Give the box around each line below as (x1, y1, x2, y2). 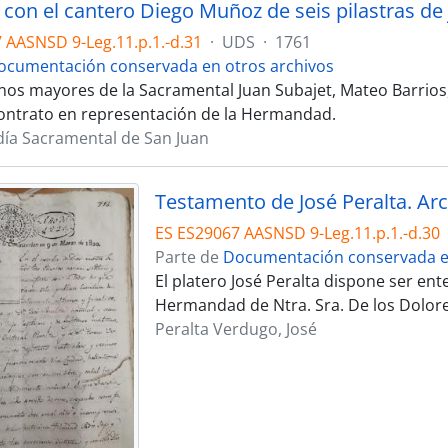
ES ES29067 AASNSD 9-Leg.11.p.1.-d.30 (154, 221, 440, 244)
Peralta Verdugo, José (154, 317, 317, 340)
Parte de (154, 245, 223, 268)
